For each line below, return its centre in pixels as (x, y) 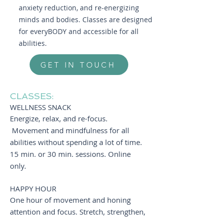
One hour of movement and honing (70, 200)
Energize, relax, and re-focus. (59, 118)
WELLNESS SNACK (40, 107)
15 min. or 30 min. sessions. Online (70, 154)
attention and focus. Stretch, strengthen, (78, 212)
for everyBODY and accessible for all (79, 31)
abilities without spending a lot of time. (76, 142)
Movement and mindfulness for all (70, 130)
